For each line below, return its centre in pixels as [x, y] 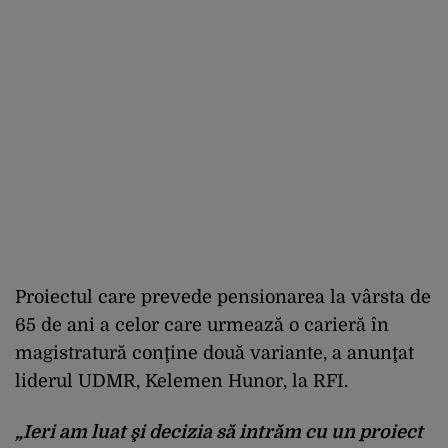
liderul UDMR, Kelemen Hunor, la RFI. [181, 380]
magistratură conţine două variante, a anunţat [214, 352]
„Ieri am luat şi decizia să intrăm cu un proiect [219, 431]
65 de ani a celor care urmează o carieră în [202, 324]
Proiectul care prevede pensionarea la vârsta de [223, 296]
